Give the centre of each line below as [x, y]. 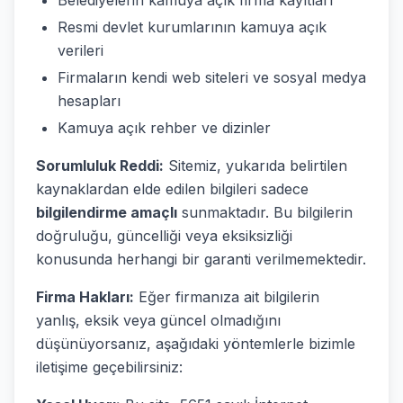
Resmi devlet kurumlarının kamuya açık [192, 27]
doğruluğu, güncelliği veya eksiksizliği [164, 236]
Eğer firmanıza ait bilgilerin [227, 297]
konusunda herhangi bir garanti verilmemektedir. [201, 259]
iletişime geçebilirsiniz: [109, 367]
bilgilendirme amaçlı [107, 212]
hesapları [89, 101]
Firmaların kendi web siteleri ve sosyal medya [212, 77]
